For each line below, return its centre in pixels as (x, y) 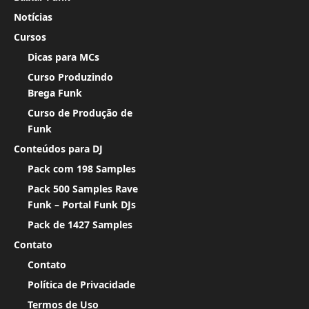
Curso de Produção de (80, 112)
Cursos (30, 37)
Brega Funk (55, 92)
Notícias (33, 17)
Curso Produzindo (70, 77)
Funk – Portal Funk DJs (82, 204)
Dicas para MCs (63, 57)
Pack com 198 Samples (82, 168)
